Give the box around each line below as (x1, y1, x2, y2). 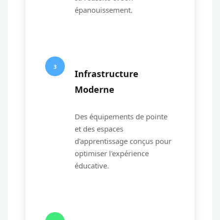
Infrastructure (75, 68, 138, 80)
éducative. (75, 161, 109, 170)
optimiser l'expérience (75, 148, 149, 158)
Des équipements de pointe (75, 111, 167, 121)
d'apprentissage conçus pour (75, 136, 171, 146)
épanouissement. (75, 5, 133, 15)
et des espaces (75, 124, 123, 134)
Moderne (75, 83, 114, 95)
